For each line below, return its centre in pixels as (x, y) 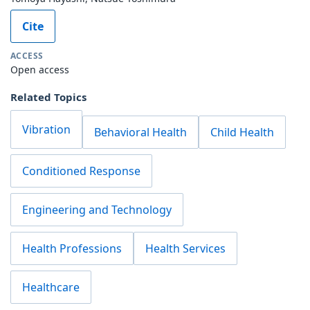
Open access (40, 69)
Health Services (185, 248)
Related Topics (48, 97)
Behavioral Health (140, 132)
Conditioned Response (81, 171)
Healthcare (51, 287)
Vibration (46, 129)
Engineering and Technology (97, 209)
